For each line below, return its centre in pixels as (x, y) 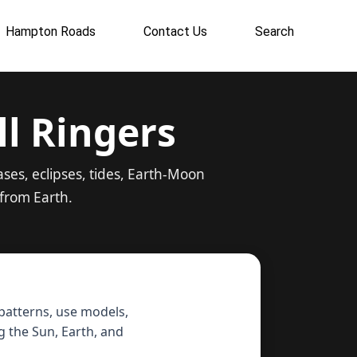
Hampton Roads (51, 31)
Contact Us (176, 31)
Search (275, 31)
